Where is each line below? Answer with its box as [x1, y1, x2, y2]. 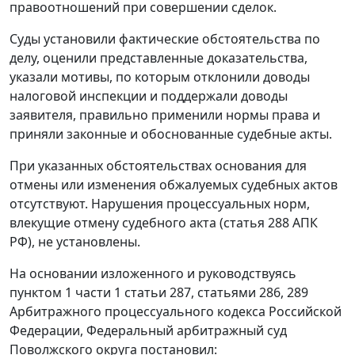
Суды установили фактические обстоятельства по [10, 30, 320, 48]
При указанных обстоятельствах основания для [10, 157, 307, 175]
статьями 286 [197, 284, 281, 302]
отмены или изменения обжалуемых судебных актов [10, 176, 338, 194]
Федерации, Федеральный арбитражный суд [10, 322, 287, 340]
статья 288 [223, 214, 289, 232]
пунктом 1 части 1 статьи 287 [10, 284, 191, 302]
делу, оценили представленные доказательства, [10, 49, 307, 67]
